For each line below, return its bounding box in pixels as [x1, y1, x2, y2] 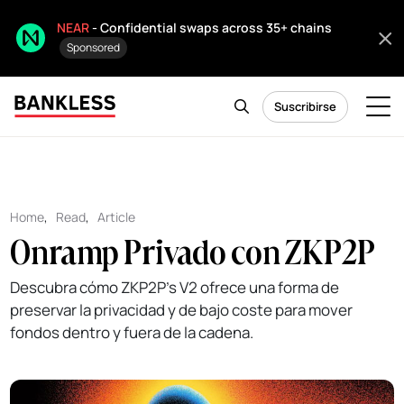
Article [97, 208, 136, 225]
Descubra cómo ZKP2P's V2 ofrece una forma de [10, 277, 340, 298]
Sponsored [67, 40, 120, 55]
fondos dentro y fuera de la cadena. [10, 322, 254, 343]
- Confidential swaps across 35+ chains [89, 19, 332, 36]
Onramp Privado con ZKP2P [10, 231, 376, 272]
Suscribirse [274, 98, 336, 115]
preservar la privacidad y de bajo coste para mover [10, 299, 353, 320]
